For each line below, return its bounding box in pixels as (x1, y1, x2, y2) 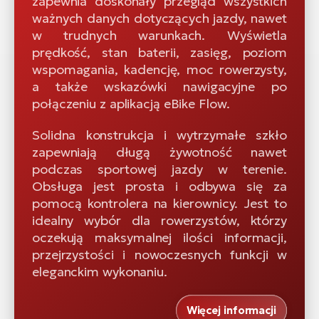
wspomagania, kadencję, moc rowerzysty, (32, 61, 287, 78)
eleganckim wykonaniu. (32, 263, 167, 281)
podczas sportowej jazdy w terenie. (32, 161, 287, 178)
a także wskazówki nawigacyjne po (32, 78, 287, 95)
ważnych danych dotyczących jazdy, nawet (32, 10, 287, 27)
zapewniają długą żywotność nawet (32, 144, 287, 161)
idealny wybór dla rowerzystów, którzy (32, 212, 287, 229)
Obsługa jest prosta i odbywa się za (32, 178, 287, 195)
